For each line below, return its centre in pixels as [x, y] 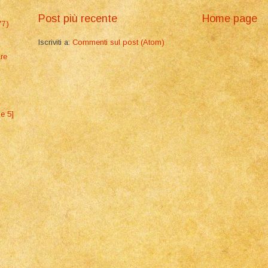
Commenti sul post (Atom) [118, 42]
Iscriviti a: [55, 42]
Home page [230, 19]
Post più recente [78, 19]
